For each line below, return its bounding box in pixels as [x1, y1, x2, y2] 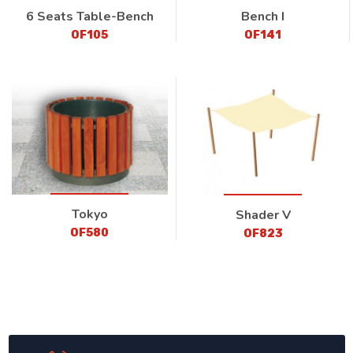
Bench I [240, 8, 284, 26]
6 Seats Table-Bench [25, 8, 154, 26]
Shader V [235, 206, 291, 224]
